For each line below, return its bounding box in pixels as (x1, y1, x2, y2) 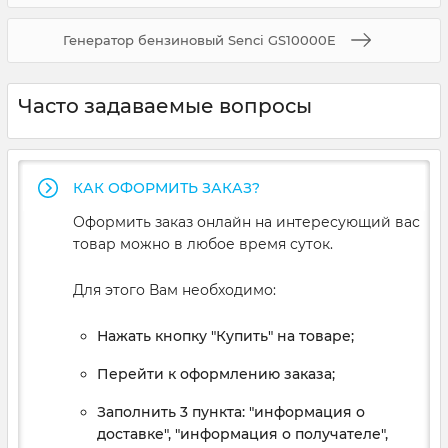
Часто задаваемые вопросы (18, 93, 312, 118)
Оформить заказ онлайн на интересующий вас (73, 212, 420, 231)
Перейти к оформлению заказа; (97, 364, 335, 383)
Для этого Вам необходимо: (73, 280, 276, 299)
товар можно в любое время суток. (73, 234, 333, 253)
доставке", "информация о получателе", (97, 424, 388, 443)
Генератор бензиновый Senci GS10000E (62, 31, 336, 48)
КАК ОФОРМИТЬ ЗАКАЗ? (73, 178, 260, 197)
